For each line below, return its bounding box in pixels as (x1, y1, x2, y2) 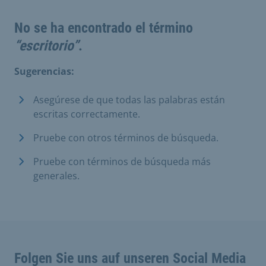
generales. (33, 169, 80, 182)
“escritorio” (14, 37, 78, 54)
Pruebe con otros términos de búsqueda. (33, 131, 218, 144)
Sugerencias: (14, 65, 74, 78)
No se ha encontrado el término (14, 20, 193, 36)
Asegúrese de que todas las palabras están (33, 93, 225, 106)
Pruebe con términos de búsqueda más (33, 155, 211, 168)
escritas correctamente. (33, 107, 140, 121)
